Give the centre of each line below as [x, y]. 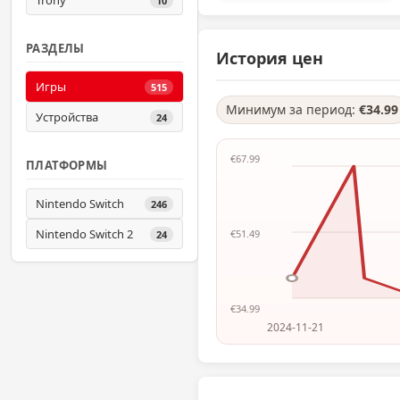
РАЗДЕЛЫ [55, 48]
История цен [270, 58]
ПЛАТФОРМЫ [67, 165]
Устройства [67, 117]
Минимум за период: [292, 109]
